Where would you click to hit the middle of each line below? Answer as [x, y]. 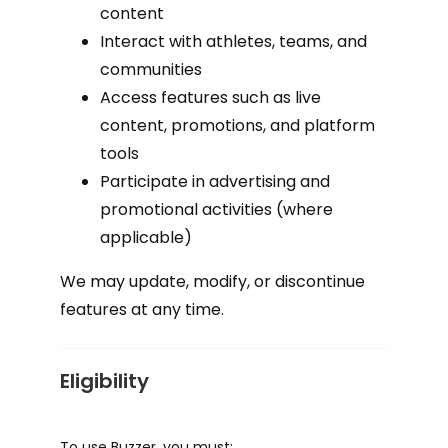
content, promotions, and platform [237, 125]
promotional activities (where [216, 209]
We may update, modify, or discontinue [212, 281]
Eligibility [104, 381]
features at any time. [142, 309]
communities [151, 69]
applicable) [146, 237]
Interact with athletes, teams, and [233, 41]
